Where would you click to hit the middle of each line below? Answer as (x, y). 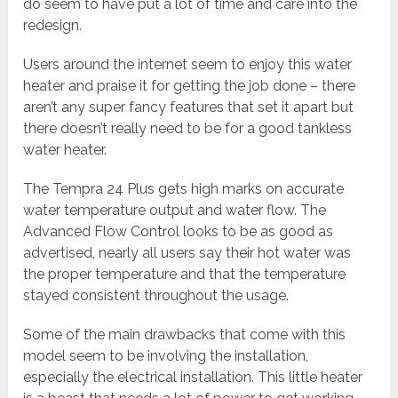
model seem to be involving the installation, (166, 356)
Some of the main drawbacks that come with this (185, 335)
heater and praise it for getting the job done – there (190, 86)
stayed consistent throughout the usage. (156, 296)
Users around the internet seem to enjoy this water (188, 65)
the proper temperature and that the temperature (185, 275)
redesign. (53, 26)
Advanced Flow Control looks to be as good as (179, 232)
